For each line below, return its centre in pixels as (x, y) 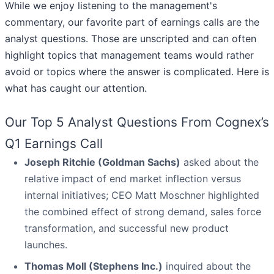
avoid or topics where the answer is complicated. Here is (137, 72)
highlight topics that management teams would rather (129, 55)
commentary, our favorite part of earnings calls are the (132, 22)
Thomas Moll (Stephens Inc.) (94, 266)
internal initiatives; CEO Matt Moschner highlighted (142, 195)
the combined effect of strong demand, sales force (143, 212)
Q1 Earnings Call (54, 144)
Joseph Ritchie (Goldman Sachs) (102, 162)
